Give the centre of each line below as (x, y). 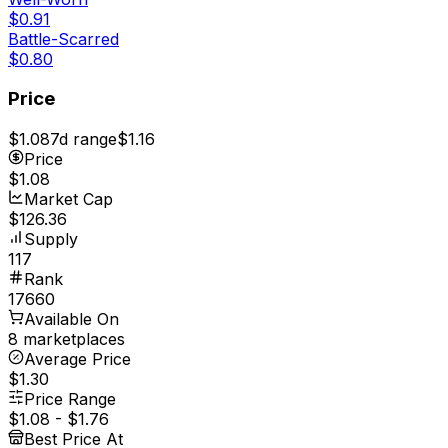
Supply (51, 239)
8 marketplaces (66, 339)
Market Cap (68, 199)
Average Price (77, 359)
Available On (71, 319)
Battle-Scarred (63, 38)
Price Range (70, 399)
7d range (83, 139)
